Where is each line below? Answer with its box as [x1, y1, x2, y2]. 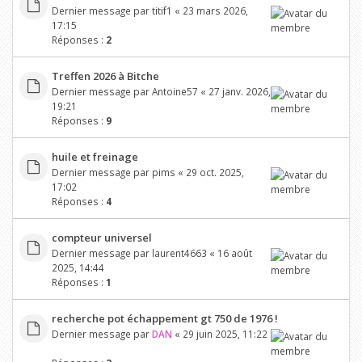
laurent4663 [151, 246, 207, 259]
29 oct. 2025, [185, 165, 244, 179]
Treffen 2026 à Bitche [51, 68, 159, 83]
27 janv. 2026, [208, 84, 271, 98]
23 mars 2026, [182, 3, 248, 17]
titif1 [151, 3, 172, 17]
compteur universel [51, 229, 152, 245]
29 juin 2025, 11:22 [182, 326, 267, 340]
